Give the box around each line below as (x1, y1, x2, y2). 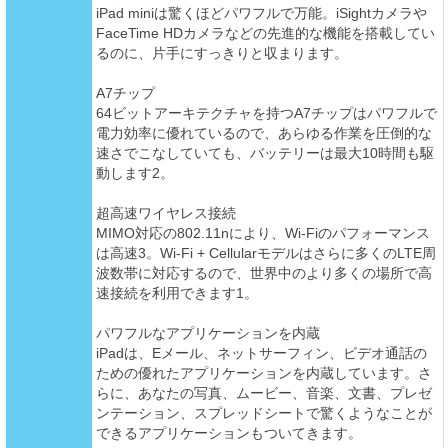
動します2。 (95, 165, 174, 182)
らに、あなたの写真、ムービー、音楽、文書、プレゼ (95, 385, 432, 402)
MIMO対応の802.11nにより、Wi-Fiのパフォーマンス (95, 225, 430, 242)
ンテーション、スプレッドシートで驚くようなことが (95, 405, 432, 422)
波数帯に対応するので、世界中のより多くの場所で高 (95, 265, 432, 282)
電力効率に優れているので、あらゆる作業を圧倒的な (95, 125, 432, 142)
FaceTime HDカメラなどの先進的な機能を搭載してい (95, 25, 435, 42)
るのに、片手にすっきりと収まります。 (95, 45, 348, 62)
